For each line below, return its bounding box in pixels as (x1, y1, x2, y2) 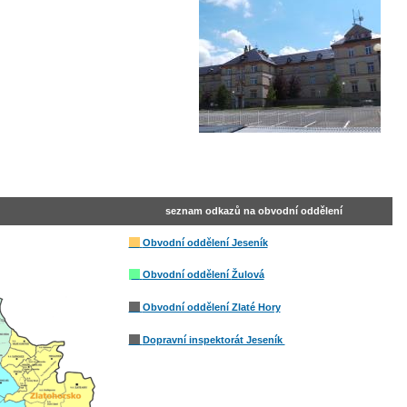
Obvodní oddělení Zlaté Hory (142, 302, 281, 313)
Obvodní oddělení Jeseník (142, 236, 268, 248)
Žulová (231, 269, 264, 281)
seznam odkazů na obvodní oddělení (164, 204, 342, 216)
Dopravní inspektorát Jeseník (142, 333, 285, 345)
